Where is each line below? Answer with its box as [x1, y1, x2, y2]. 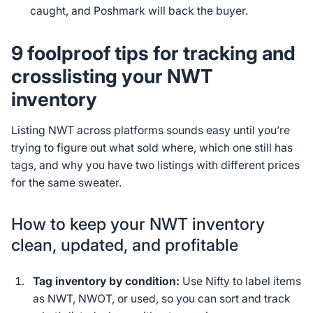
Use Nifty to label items [180, 274, 302, 288]
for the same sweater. [10, 176, 124, 190]
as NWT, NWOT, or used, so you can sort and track [33, 291, 291, 305]
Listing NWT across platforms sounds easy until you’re [10, 124, 290, 138]
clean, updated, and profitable [10, 234, 238, 255]
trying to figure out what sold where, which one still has [10, 141, 293, 155]
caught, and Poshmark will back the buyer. [30, 4, 249, 18]
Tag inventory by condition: [33, 274, 180, 288]
